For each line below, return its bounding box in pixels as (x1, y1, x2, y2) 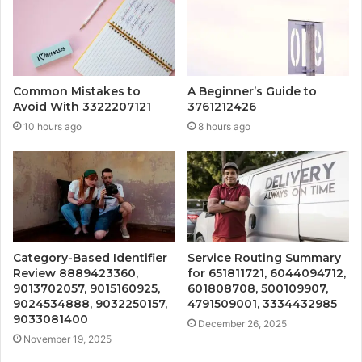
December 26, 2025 (198, 317, 287, 330)
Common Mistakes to (13, 83, 141, 99)
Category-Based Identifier (13, 250, 167, 265)
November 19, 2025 (23, 332, 112, 345)
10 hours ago (23, 120, 82, 133)
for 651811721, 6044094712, (187, 265, 346, 280)
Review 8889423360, (13, 265, 138, 280)
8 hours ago (198, 120, 250, 133)
